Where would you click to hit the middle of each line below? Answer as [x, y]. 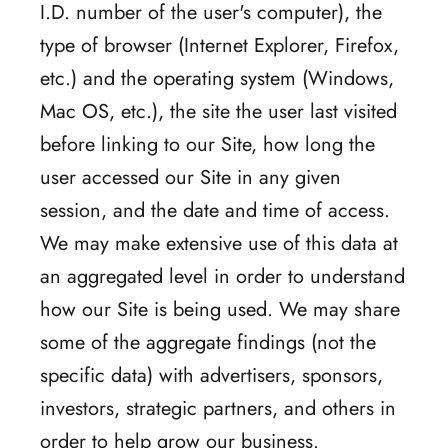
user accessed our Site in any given [190, 177]
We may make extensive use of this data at [219, 243]
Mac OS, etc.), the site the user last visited [218, 111]
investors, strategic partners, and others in [218, 408]
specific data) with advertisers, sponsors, [211, 375]
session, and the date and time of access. [215, 210]
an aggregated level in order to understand [222, 276]
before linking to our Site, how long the [207, 144]
